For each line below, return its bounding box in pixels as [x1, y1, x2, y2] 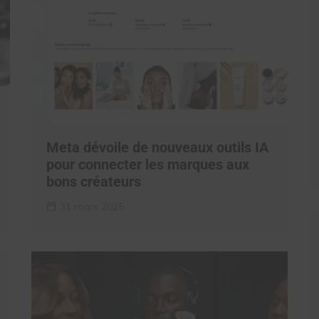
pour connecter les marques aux [46, 156, 249, 173]
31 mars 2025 [60, 200, 124, 213]
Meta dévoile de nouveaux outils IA [46, 139, 268, 156]
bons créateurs [46, 173, 141, 190]
